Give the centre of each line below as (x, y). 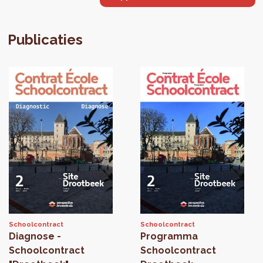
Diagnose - (35, 237)
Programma (169, 237)
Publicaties (45, 40)
